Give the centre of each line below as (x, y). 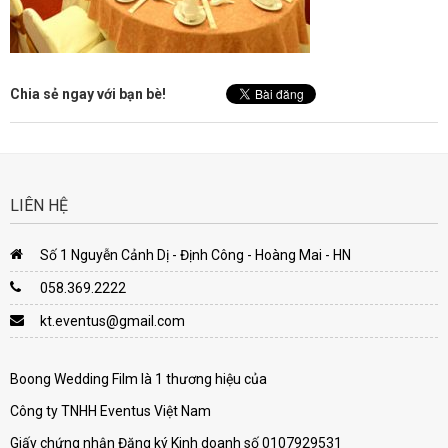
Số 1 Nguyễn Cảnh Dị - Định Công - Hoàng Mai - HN (195, 255)
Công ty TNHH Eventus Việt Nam (110, 411)
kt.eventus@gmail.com (112, 321)
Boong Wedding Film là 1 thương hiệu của (138, 379)
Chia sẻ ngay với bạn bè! (88, 94)
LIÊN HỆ (39, 205)
